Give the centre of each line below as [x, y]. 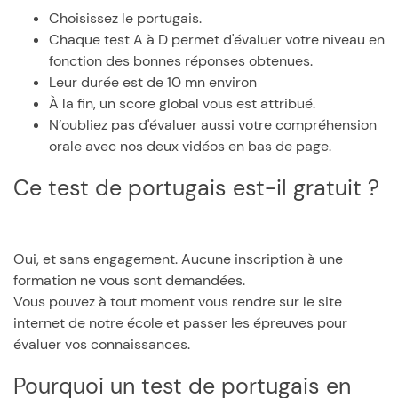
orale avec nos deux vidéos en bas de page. [190, 146]
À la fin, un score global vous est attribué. [182, 103]
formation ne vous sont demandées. [129, 280]
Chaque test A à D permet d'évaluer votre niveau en [217, 40]
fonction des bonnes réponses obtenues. [181, 61]
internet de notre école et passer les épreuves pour [180, 323]
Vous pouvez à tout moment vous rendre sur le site [178, 302]
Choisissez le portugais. [125, 18]
